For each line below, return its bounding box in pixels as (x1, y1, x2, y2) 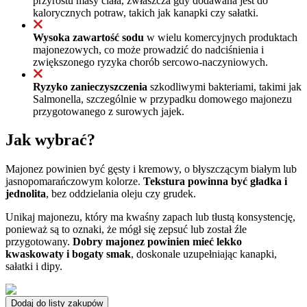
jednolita (5, 188, 46, 200)
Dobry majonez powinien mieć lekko (73, 236, 242, 248)
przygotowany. (5, 236, 73, 248)
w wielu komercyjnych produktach (144, 31, 297, 43)
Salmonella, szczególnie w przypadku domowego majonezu (33, 93, 292, 105)
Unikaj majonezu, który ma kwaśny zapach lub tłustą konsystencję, (5, 211, 295, 223)
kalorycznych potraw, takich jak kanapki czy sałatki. (33, 6, 258, 19)
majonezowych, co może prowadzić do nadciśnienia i (33, 43, 264, 56)
